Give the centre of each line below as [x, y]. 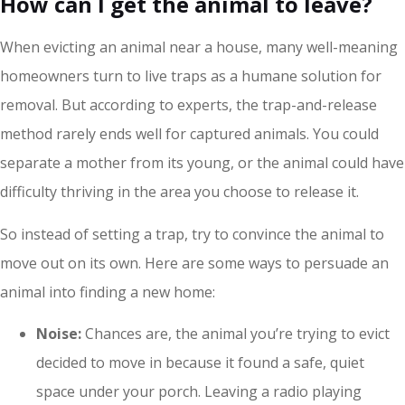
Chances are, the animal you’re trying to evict [237, 334]
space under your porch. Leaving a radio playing [199, 392]
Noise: [61, 334]
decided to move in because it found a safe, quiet [200, 363]
